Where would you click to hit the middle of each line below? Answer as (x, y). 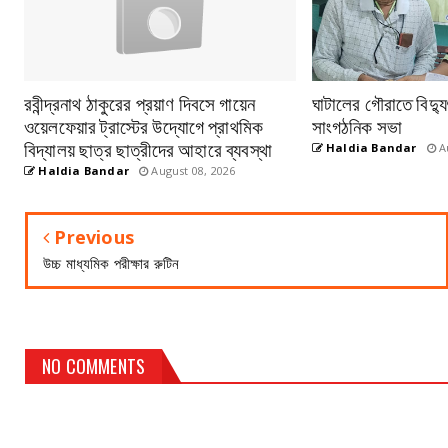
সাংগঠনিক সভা (357, 125)
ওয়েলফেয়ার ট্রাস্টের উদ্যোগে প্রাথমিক (144, 125)
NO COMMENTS (94, 366)
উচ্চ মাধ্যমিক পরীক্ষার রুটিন (111, 263)
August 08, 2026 (192, 170)
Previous (92, 237)
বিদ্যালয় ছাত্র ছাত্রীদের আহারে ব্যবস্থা (148, 148)
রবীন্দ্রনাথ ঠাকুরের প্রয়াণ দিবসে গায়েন (139, 102)
